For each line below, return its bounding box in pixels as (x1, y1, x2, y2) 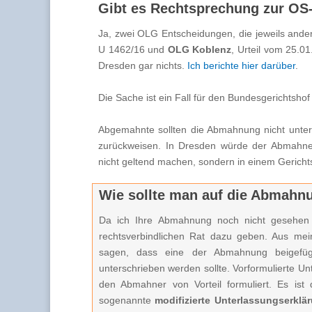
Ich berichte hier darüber (187, 59, 295, 71)
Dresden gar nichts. (98, 59, 187, 71)
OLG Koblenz (167, 43, 232, 55)
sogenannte (99, 294, 155, 306)
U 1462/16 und (98, 43, 168, 55)
